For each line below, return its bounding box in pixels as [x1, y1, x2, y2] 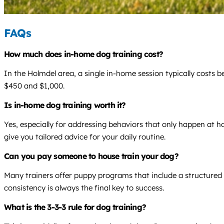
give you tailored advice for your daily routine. [4, 132, 165, 142]
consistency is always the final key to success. [4, 183, 164, 193]
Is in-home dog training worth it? [4, 100, 126, 110]
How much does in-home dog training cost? [4, 49, 163, 59]
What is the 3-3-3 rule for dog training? [4, 202, 146, 212]
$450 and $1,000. [4, 81, 64, 91]
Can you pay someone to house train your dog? [4, 151, 178, 161]
